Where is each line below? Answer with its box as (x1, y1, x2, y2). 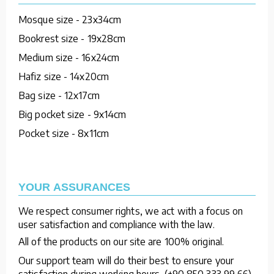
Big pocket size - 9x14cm (18, 108, 127, 120)
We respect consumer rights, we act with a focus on (18, 204, 243, 217)
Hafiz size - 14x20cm (18, 70, 109, 83)
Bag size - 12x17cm (18, 89, 100, 102)
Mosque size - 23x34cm (18, 13, 122, 26)
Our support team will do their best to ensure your (18, 254, 234, 267)
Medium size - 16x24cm (18, 51, 120, 64)
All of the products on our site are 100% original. (18, 235, 224, 248)
